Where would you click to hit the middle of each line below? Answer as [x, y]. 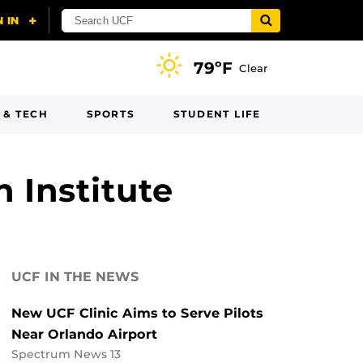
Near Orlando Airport [84, 334]
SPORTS [110, 114]
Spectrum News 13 [66, 354]
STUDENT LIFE [217, 114]
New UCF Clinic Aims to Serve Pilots [137, 313]
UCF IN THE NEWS [75, 277]
